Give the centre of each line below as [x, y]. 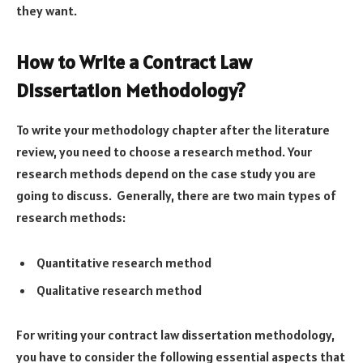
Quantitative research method [124, 262]
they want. [47, 10]
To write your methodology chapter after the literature [173, 129]
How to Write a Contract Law [134, 62]
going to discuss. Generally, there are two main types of [176, 195]
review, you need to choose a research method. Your [164, 151]
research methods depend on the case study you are [166, 173]
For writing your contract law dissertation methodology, [175, 335]
